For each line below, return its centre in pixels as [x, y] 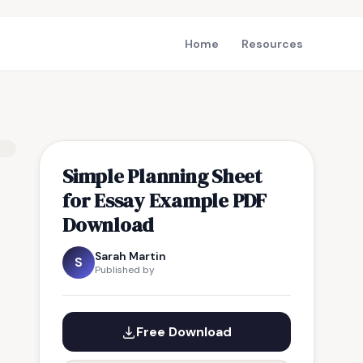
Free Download [184, 332]
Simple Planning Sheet [162, 176]
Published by [125, 270]
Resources [272, 44]
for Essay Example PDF [164, 200]
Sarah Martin [130, 256]
